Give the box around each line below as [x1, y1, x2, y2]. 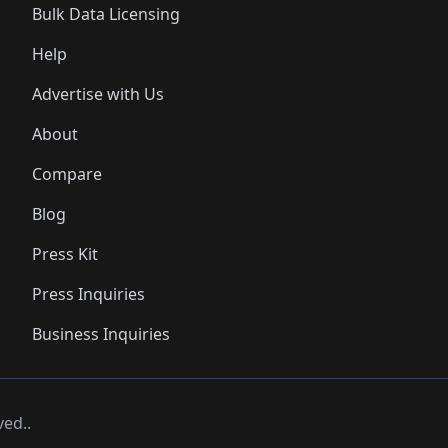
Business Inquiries [32, 323, 170, 345]
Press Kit [32, 243, 98, 265]
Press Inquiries [32, 283, 145, 305]
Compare [32, 163, 102, 185]
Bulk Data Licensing [32, 3, 180, 25]
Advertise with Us [32, 83, 164, 105]
